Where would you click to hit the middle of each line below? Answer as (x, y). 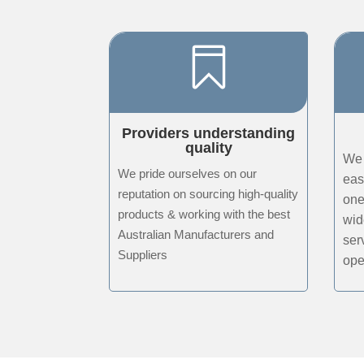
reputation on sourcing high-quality (208, 193)
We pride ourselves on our (188, 173)
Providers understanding (209, 133)
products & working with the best (204, 214)
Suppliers (143, 254)
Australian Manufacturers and (196, 234)
